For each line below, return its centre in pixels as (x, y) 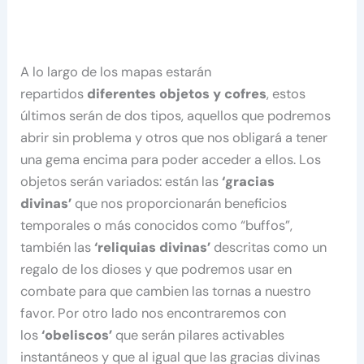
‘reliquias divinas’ (154, 248)
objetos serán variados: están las (121, 182)
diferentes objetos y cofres (177, 94)
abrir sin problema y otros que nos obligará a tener (174, 138)
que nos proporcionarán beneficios (180, 204)
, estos (286, 94)
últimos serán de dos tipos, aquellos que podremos (176, 116)
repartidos (54, 94)
